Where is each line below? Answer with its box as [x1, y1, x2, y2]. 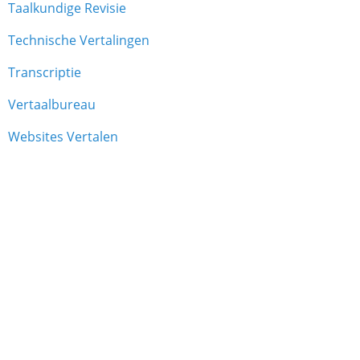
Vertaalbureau [8, 96, 96, 113]
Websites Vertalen [8, 128, 118, 145]
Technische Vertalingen [8, 31, 149, 49]
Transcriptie [8, 63, 81, 81]
